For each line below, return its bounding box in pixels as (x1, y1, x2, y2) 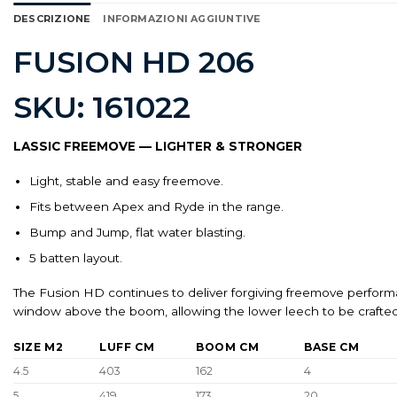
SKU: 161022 (13, 89, 191, 127)
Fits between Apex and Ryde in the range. (28, 198, 284, 214)
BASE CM (304, 339, 360, 354)
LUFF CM (99, 339, 155, 354)
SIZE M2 (13, 339, 64, 354)
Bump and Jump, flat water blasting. (28, 225, 245, 240)
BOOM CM (196, 339, 260, 354)
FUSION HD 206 (13, 43, 254, 82)
